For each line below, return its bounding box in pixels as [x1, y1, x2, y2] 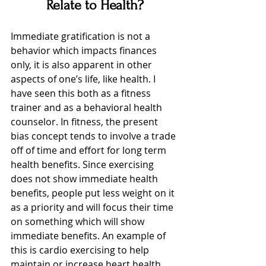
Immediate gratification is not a [11, 30, 153, 43]
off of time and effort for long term [11, 144, 169, 157]
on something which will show [11, 215, 147, 229]
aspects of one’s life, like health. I [11, 72, 158, 86]
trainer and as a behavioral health [11, 101, 164, 115]
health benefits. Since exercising [11, 158, 156, 172]
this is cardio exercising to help [11, 243, 151, 257]
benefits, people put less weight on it [11, 186, 177, 200]
